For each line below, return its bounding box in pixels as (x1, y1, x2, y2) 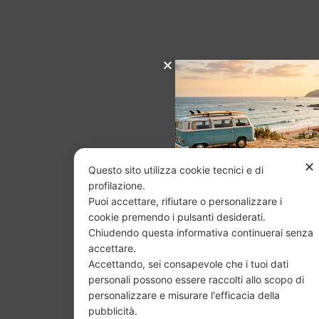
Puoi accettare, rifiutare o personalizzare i (88, 195, 282, 207)
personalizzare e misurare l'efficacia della (88, 289, 280, 301)
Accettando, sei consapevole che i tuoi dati (88, 258, 288, 270)
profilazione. (88, 179, 148, 192)
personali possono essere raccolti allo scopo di (88, 273, 304, 286)
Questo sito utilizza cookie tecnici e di (88, 164, 263, 176)
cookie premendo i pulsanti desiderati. (88, 211, 268, 223)
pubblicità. (88, 305, 140, 317)
